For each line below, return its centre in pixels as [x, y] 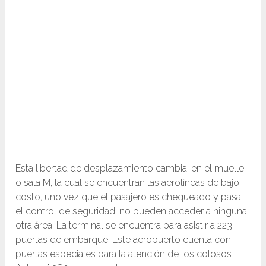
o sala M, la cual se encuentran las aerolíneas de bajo [128, 182]
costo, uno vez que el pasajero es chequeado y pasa [129, 197]
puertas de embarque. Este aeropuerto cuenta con [123, 239]
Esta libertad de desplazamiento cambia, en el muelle [130, 168]
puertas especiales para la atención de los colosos [124, 254]
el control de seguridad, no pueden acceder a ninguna [132, 211]
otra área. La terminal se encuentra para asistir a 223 [124, 225]
